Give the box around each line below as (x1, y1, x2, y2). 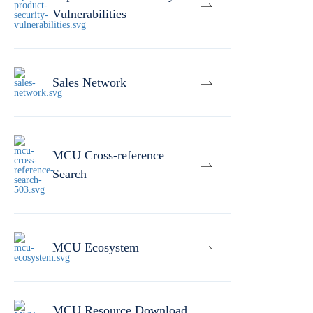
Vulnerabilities (52, 7, 127, 21)
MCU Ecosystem (52, 240, 140, 254)
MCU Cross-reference (52, 148, 165, 162)
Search (52, 167, 87, 181)
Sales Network (52, 75, 127, 89)
